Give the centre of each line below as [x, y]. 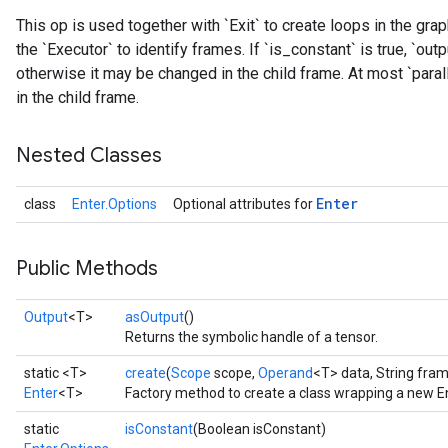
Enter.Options [114, 204]
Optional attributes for [244, 204]
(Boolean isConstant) [259, 429]
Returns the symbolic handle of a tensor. [251, 337]
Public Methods [87, 268]
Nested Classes [89, 155]
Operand [285, 373]
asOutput [154, 317]
